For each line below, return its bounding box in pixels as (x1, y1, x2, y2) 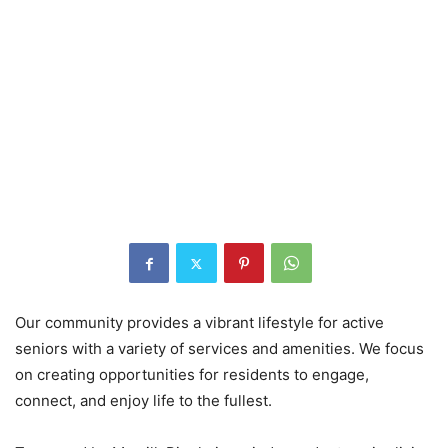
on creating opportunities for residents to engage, (15, 365, 369, 385)
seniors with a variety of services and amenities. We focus (15, 339, 424, 359)
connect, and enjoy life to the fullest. (15, 391, 272, 411)
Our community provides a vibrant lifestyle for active (15, 313, 384, 333)
